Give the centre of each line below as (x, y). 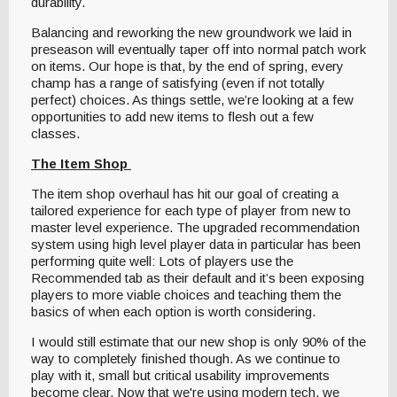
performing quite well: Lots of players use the (162, 261)
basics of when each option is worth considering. (175, 311)
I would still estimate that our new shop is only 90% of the (198, 341)
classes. (57, 133)
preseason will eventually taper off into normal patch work (198, 49)
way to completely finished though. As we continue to (186, 358)
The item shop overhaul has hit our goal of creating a (185, 193)
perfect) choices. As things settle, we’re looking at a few (192, 99)
